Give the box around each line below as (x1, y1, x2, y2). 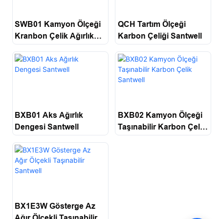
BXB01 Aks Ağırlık (15, 110, 84, 119)
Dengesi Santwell (15, 122, 79, 131)
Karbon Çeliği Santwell (117, 31, 202, 40)
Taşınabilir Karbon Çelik (117, 122, 206, 131)
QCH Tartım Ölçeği (117, 20, 186, 28)
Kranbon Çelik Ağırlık (15, 31, 94, 40)
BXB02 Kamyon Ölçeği (117, 110, 202, 119)
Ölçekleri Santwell (15, 43, 81, 52)
